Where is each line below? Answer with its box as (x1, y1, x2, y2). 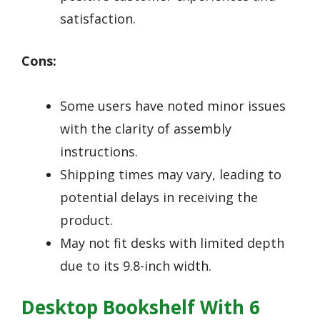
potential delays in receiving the (60, 188, 258, 206)
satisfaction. (60, 10, 136, 28)
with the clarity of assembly (60, 119, 231, 137)
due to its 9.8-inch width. (60, 256, 211, 274)
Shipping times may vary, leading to (60, 165, 281, 183)
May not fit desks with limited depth (60, 234, 284, 251)
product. (60, 211, 113, 229)
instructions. (60, 142, 138, 160)
